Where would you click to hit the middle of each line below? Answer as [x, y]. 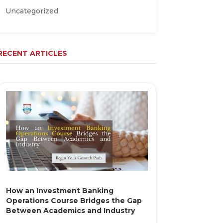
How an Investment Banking [59, 190]
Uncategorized [32, 11]
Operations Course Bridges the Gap [74, 200]
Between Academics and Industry [70, 210]
